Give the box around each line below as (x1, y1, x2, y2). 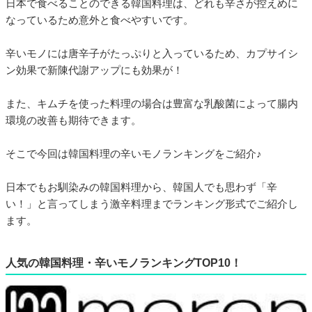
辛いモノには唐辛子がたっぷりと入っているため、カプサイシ (6, 47, 298, 59)
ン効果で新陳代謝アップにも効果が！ (6, 64, 183, 76)
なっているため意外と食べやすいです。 (6, 14, 194, 26)
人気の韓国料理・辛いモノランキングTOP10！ (6, 257, 242, 269)
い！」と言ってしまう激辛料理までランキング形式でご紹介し (6, 198, 298, 210)
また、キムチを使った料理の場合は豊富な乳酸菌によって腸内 (6, 97, 298, 109)
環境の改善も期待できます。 (6, 114, 141, 126)
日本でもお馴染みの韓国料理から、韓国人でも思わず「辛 (6, 181, 277, 193)
